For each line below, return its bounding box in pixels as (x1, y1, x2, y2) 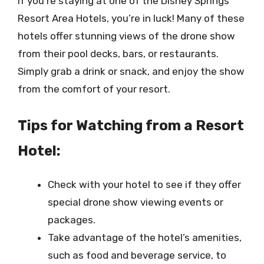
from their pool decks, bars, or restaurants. (18, 48, 219, 60)
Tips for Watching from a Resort (18, 117, 244, 134)
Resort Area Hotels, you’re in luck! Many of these (18, 12, 245, 24)
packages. (48, 213, 95, 226)
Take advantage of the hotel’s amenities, (48, 231, 242, 243)
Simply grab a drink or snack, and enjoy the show (18, 65, 245, 77)
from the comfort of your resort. (18, 83, 170, 95)
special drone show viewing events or (48, 196, 223, 208)
